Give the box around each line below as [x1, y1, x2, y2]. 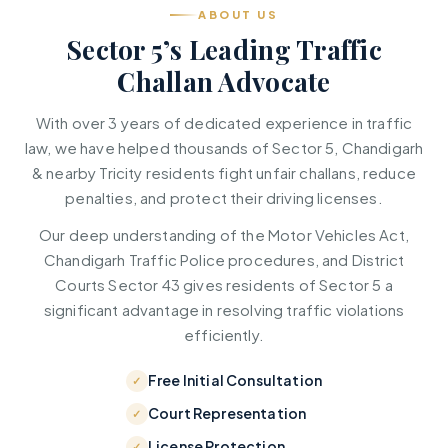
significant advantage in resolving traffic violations [43, 300, 405, 319]
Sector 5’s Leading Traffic [66, 32, 382, 67]
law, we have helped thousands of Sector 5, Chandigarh [24, 138, 424, 157]
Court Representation [148, 404, 307, 422]
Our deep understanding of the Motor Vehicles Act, [39, 225, 409, 244]
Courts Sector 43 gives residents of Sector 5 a [55, 275, 393, 294]
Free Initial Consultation [148, 371, 322, 389]
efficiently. [184, 325, 264, 344]
